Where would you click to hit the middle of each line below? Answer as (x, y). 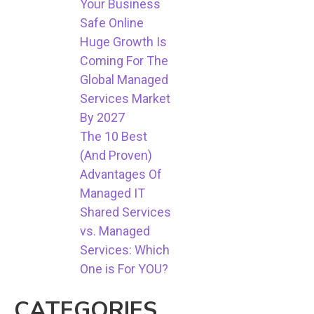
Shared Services (126, 212)
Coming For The (124, 61)
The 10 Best (114, 137)
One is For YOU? (124, 269)
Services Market (125, 99)
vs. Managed (115, 231)
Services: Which (125, 250)
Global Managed (124, 80)
